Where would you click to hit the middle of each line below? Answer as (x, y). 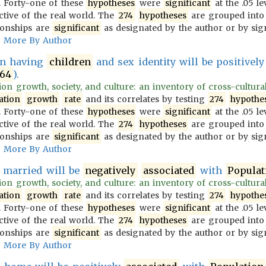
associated (169, 170)
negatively (110, 170)
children (70, 62)
